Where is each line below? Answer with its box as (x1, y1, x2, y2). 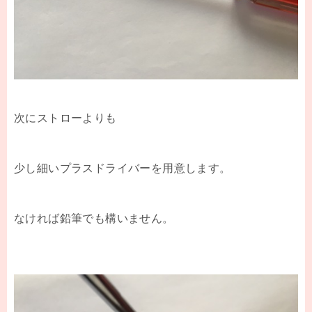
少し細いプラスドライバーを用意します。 (14, 162, 231, 174)
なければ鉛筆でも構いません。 (14, 212, 174, 224)
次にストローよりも (14, 111, 117, 124)
